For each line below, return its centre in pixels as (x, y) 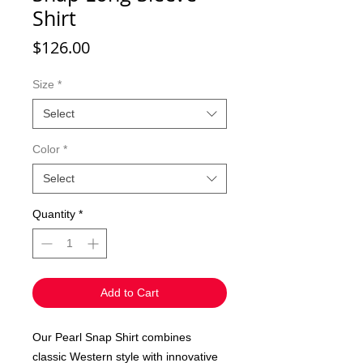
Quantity (54, 214)
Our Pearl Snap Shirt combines (112, 337)
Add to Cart (130, 293)
